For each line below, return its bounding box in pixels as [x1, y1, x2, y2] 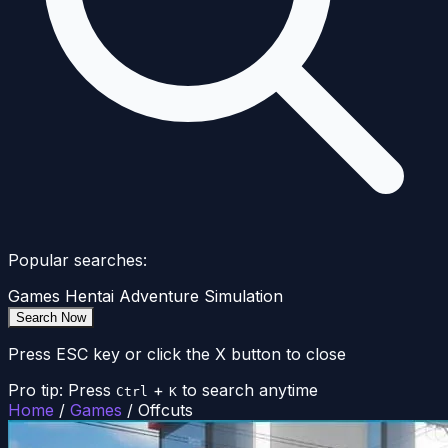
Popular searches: [8, 250, 147, 271]
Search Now [16, 310, 86, 326]
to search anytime [182, 380, 318, 401]
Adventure [119, 286, 199, 307]
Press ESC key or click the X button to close [8, 344, 346, 365]
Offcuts [138, 400, 193, 421]
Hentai [65, 286, 114, 307]
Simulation [204, 286, 283, 307]
